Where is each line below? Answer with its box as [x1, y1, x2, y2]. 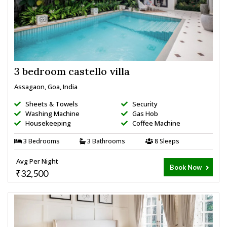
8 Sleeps [153, 136, 179, 145]
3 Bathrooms [86, 136, 126, 145]
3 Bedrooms [22, 136, 60, 145]
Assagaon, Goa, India [14, 82, 78, 91]
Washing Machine [24, 108, 80, 118]
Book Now [169, 163, 203, 171]
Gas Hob [131, 108, 158, 118]
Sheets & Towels [24, 99, 78, 108]
